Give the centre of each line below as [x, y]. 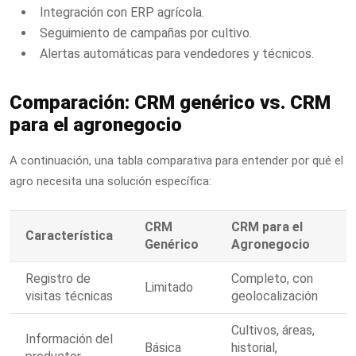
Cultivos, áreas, [273, 330]
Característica [69, 235]
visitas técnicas [69, 296]
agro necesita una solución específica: [110, 182]
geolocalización [275, 296]
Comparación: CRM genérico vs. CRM [170, 103]
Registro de [58, 278]
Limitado [169, 287]
